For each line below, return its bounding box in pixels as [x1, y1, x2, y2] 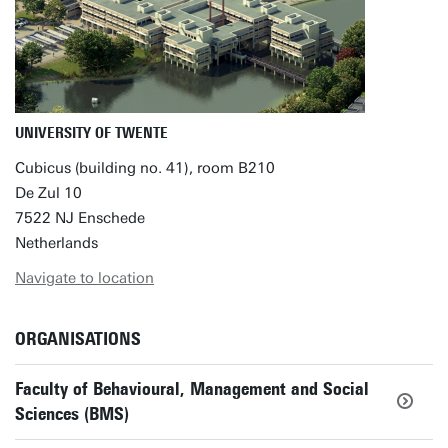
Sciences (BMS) [15, 403, 129, 425]
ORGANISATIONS [15, 328, 141, 350]
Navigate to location [15, 269, 154, 287]
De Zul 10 [15, 184, 82, 202]
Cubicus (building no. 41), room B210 [15, 159, 275, 177]
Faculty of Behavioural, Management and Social [15, 378, 369, 400]
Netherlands [15, 234, 98, 252]
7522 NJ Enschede [15, 209, 145, 227]
